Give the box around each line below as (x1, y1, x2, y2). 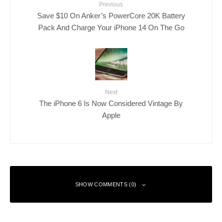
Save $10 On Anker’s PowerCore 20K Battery (37, 11, 185, 20)
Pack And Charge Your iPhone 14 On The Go (38, 23, 184, 32)
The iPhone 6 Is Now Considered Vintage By (39, 99, 183, 108)
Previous (99, 1, 123, 8)
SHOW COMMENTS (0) (75, 181, 137, 188)
